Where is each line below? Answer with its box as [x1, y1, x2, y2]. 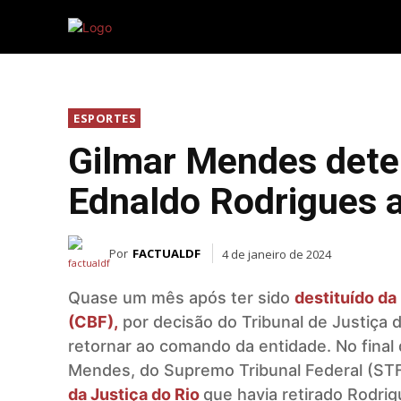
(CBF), [68, 312, 118, 331]
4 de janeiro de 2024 [222, 245, 331, 262]
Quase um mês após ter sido [68, 288, 294, 307]
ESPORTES [73, 110, 136, 126]
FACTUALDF [132, 245, 200, 261]
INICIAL [303, 18, 353, 36]
